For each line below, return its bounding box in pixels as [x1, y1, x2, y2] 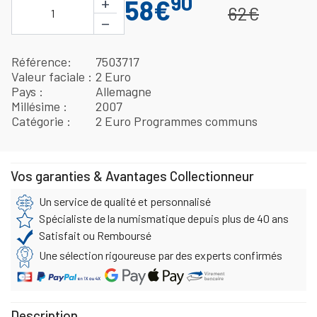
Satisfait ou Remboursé [39, 228, 151, 242]
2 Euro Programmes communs [96, 113, 258, 129]
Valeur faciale [11, 68, 88, 84]
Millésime [11, 98, 63, 114]
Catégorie [11, 113, 67, 129]
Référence [11, 53, 67, 69]
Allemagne [96, 83, 152, 99]
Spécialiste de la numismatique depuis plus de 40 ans [39, 211, 289, 225]
